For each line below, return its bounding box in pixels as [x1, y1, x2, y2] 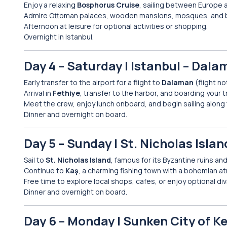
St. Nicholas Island [46, 155, 111, 165]
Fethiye [53, 88, 80, 98]
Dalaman [162, 78, 194, 87]
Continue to [24, 166, 65, 175]
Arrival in [24, 88, 53, 98]
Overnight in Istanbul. [24, 32, 94, 42]
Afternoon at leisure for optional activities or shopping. [24, 21, 208, 31]
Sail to [24, 155, 46, 165]
